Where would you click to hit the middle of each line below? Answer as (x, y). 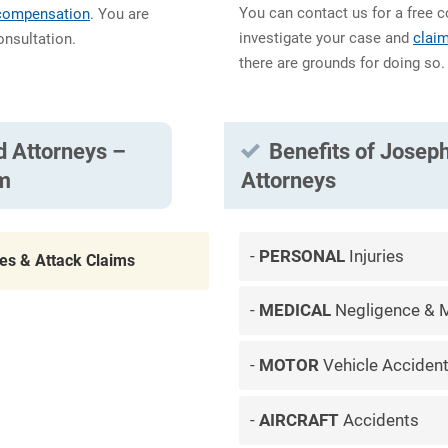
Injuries (374, 255)
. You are (119, 13)
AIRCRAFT (298, 419)
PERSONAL (301, 255)
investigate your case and (326, 38)
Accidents (378, 419)
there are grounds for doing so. (342, 63)
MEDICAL (294, 310)
